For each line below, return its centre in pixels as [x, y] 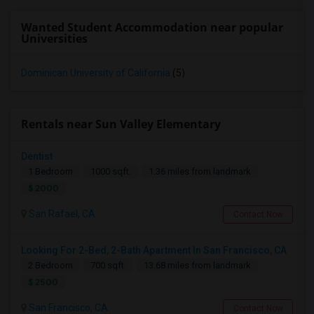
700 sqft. [108, 265]
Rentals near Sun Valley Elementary [121, 124]
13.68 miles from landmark [197, 265]
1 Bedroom [50, 171]
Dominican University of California [96, 73]
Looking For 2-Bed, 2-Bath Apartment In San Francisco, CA [154, 250]
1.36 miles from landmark [200, 171]
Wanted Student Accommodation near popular [152, 27]
